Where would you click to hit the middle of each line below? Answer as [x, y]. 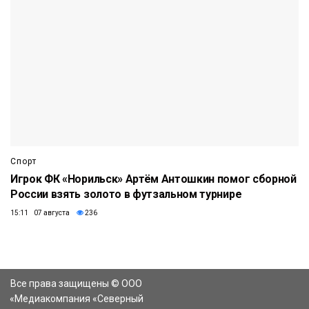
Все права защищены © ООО [76, 284]
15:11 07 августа [40, 213]
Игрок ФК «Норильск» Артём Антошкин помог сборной [153, 179]
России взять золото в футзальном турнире [126, 195]
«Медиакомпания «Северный [76, 299]
